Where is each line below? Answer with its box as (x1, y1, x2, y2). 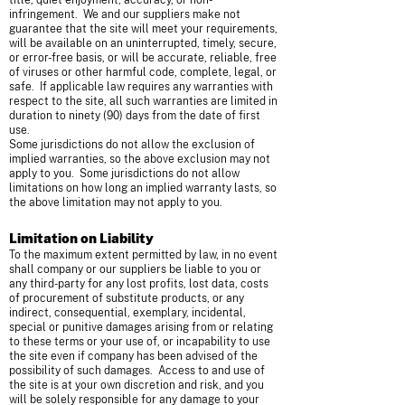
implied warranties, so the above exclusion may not (9, 153, 270, 165)
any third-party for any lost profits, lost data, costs (9, 278, 268, 290)
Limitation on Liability (9, 231, 154, 246)
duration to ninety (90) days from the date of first (9, 109, 260, 122)
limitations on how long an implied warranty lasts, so (9, 182, 277, 194)
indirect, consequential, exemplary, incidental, (9, 306, 246, 319)
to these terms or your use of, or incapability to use (9, 335, 270, 348)
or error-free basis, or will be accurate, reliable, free (9, 52, 277, 64)
